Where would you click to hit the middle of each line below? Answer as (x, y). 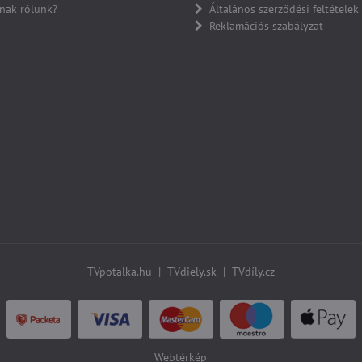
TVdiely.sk (192, 272)
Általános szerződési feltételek (284, 9)
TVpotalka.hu (119, 272)
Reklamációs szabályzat (266, 26)
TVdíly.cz (253, 272)
